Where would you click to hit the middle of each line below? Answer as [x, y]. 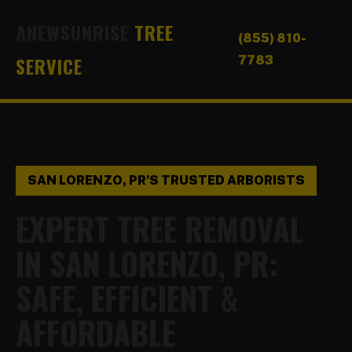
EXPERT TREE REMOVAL [159, 229]
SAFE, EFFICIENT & [127, 298]
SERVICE [49, 66]
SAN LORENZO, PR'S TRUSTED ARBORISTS [166, 180]
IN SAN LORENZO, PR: [147, 263]
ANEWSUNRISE [75, 32]
